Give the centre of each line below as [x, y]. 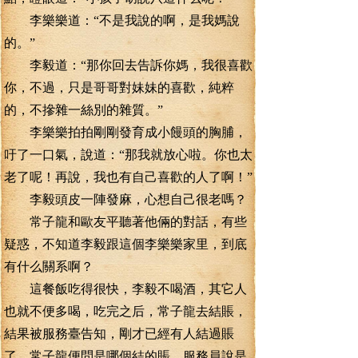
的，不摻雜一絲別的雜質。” [84, 110]
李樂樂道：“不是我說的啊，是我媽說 [122, 20]
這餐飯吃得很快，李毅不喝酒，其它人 [125, 289]
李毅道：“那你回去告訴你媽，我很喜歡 [128, 65]
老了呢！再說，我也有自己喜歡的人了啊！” [128, 177]
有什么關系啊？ [49, 267]
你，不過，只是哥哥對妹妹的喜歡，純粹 [119, 88]
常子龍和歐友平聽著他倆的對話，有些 [125, 222]
